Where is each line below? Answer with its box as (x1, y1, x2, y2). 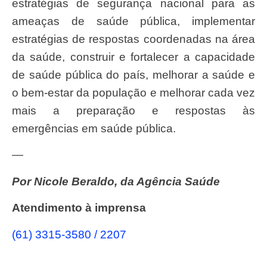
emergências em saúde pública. (12, 122, 176, 135)
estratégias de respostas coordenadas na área (12, 32, 255, 45)
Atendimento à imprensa (20, 201, 146, 215)
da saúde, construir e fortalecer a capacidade (12, 50, 255, 63)
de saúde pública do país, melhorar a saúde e (12, 68, 255, 81)
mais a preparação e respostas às (12, 104, 255, 117)
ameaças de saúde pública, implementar (12, 14, 255, 27)
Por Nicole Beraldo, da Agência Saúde (20, 175, 220, 188)
